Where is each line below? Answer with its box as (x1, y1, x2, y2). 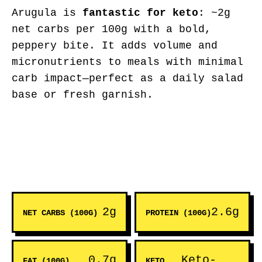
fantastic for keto (82, 7, 198, 19)
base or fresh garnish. (12, 89, 153, 101)
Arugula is (12, 7, 82, 19)
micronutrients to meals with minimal (12, 56, 243, 68)
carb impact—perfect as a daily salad (12, 73, 243, 84)
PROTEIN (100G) (146, 208, 211, 218)
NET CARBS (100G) (23, 208, 98, 218)
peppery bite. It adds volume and (12, 40, 218, 51)
